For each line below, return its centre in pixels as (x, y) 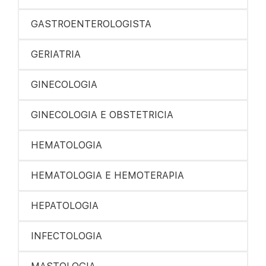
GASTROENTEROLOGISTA (91, 24)
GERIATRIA (56, 54)
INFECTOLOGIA (66, 236)
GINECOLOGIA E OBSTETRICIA (102, 115)
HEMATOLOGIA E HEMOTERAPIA (107, 175)
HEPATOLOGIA (65, 206)
